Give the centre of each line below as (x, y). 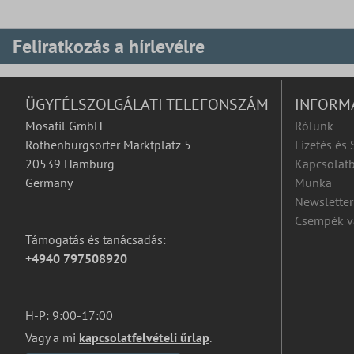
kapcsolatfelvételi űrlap (144, 338)
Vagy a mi (52, 338)
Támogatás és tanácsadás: (96, 240)
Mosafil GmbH (64, 126)
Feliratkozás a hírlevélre (109, 47)
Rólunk (314, 126)
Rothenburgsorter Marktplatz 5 (108, 145)
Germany (49, 183)
